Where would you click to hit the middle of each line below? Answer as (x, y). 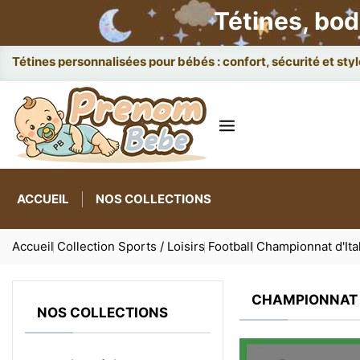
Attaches (39, 61)
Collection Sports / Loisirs (131, 246)
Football (231, 246)
